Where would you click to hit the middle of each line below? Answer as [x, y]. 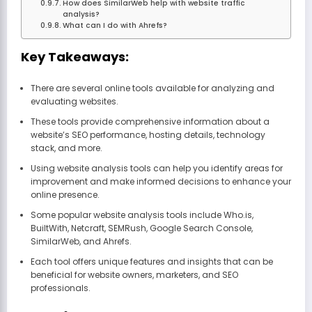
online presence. [65, 195]
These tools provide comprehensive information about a [150, 122]
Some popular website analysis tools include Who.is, [142, 215]
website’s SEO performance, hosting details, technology [148, 135]
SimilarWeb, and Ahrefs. [81, 242]
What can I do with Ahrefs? [115, 25]
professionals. [60, 288]
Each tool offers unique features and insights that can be [151, 262]
